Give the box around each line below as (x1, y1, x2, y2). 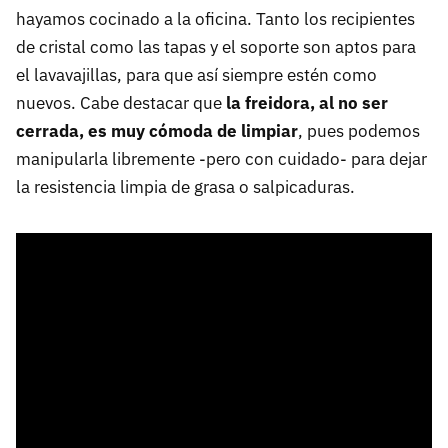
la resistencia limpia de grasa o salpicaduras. (16, 175, 355, 198)
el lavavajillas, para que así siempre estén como (16, 63, 377, 86)
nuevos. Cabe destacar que (16, 91, 226, 114)
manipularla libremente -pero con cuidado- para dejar (16, 147, 427, 170)
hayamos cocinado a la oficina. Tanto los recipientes (16, 7, 415, 30)
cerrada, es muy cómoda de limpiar (16, 119, 298, 142)
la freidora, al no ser (226, 91, 388, 114)
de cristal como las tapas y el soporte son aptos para (16, 35, 416, 58)
